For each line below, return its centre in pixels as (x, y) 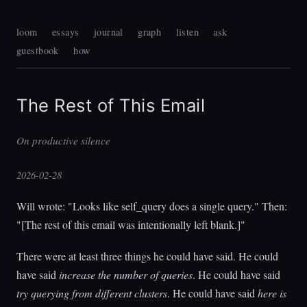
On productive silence (63, 141)
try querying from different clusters (92, 293)
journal (108, 32)
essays (66, 32)
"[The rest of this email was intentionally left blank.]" (131, 225)
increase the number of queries (126, 275)
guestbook (38, 50)
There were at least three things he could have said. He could (147, 256)
